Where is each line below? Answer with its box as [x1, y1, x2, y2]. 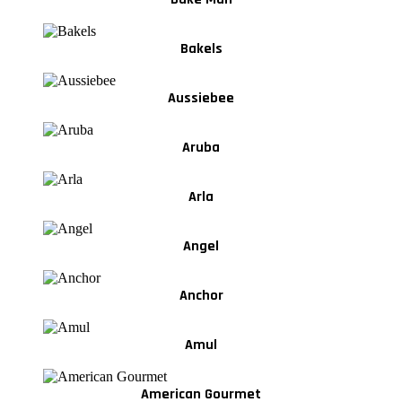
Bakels [179, 39, 223, 59]
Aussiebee [168, 89, 234, 109]
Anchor [179, 286, 223, 306]
